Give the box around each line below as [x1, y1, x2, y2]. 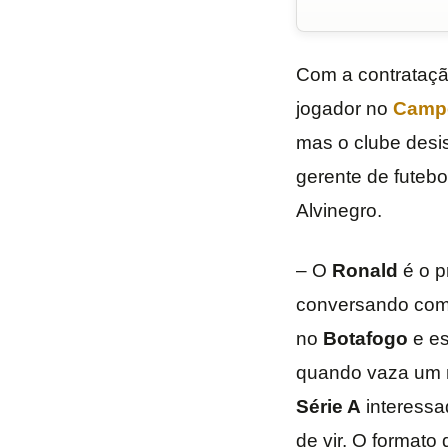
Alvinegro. [295, 200, 382, 222]
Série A [295, 396, 361, 418]
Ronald [331, 260, 398, 282]
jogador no [295, 98, 393, 120]
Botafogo [322, 328, 408, 350]
